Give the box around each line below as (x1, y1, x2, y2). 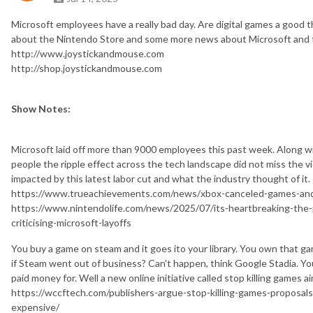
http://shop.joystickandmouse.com (11, 61, 162, 74)
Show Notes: (11, 102, 71, 115)
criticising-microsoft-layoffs (11, 216, 131, 228)
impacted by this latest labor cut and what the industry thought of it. (11, 172, 310, 184)
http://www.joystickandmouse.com (11, 47, 164, 59)
